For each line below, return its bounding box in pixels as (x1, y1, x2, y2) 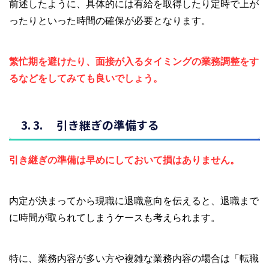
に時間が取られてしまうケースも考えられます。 (9, 211, 220, 223)
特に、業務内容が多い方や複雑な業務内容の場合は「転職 (9, 252, 259, 264)
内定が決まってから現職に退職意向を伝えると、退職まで (9, 194, 259, 207)
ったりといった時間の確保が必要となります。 (9, 14, 211, 26)
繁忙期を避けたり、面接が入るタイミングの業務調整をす (9, 55, 259, 67)
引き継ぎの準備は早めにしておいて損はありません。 (9, 153, 240, 166)
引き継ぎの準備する (56, 116, 159, 133)
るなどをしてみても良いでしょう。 (9, 71, 163, 84)
